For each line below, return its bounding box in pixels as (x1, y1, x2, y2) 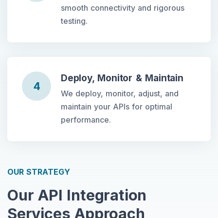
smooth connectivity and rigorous (61, 2, 184, 13)
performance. (61, 114, 111, 125)
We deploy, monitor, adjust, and (61, 88, 179, 98)
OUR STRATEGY (7, 166, 70, 177)
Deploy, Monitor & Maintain (61, 72, 183, 84)
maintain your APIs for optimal (61, 101, 172, 111)
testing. (61, 16, 88, 26)
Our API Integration (7, 185, 147, 204)
